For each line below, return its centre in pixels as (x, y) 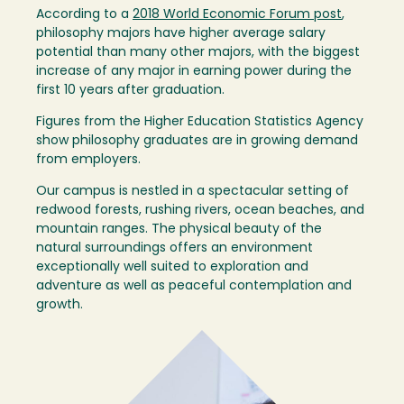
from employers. (90, 160)
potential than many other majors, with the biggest (198, 52)
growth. (60, 305)
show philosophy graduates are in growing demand (197, 141)
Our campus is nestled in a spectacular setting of (193, 191)
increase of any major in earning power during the (194, 71)
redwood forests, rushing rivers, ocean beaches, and (200, 210)
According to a (84, 14)
